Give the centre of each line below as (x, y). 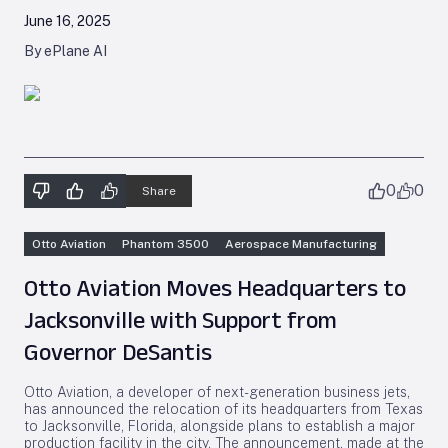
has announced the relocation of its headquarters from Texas (223, 409)
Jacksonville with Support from (180, 319)
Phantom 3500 (165, 244)
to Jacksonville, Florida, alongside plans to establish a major (219, 426)
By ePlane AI (65, 51)
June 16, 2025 (67, 21)
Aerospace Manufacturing (301, 244)
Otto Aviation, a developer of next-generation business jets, (217, 392)
